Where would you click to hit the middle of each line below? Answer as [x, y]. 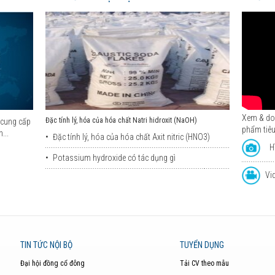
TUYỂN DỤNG [202, 245]
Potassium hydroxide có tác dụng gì [114, 158]
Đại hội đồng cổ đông [52, 263]
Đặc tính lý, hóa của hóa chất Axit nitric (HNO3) [131, 137]
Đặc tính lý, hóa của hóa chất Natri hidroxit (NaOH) [121, 120]
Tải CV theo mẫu [204, 263]
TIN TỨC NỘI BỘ [46, 245]
